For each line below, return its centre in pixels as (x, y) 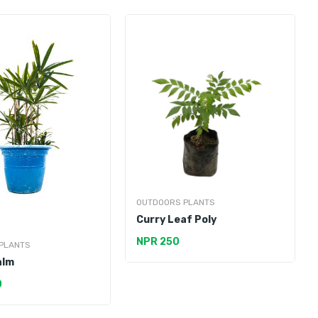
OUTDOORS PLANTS (176, 203)
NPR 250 (158, 242)
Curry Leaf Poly (176, 220)
